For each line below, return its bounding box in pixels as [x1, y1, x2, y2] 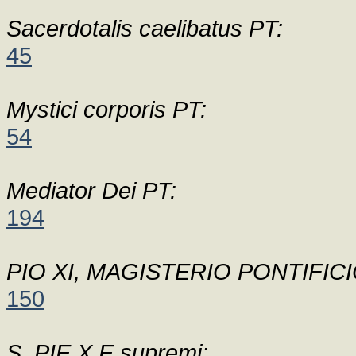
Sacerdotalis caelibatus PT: [6, 15, 283, 41]
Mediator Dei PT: [6, 177, 176, 203]
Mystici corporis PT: [6, 96, 207, 122]
